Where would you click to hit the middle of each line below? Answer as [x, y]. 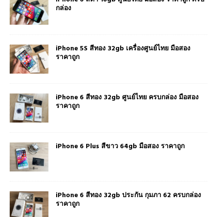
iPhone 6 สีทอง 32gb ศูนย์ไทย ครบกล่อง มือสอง [127, 98]
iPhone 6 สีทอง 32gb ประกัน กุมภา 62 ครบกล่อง [128, 196]
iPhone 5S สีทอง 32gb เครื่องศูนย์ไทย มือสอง [123, 48]
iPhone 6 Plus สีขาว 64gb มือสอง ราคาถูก [120, 147]
